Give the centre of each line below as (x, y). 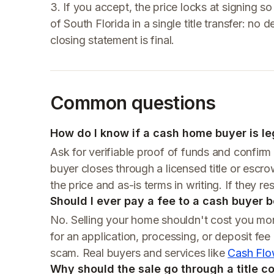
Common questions (133, 103)
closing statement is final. (113, 40)
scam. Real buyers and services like (139, 253)
